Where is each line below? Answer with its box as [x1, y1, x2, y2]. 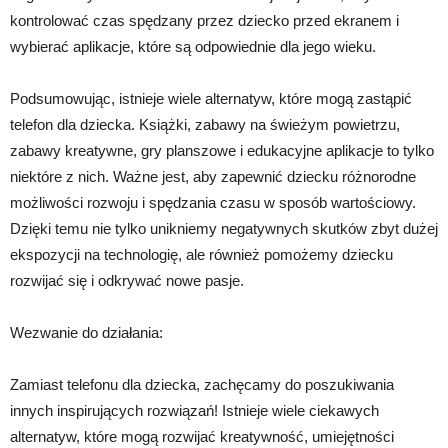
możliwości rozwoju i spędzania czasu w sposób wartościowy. [10, 193, 416, 211]
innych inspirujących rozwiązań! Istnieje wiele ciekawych [10, 401, 379, 419]
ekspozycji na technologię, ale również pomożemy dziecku [10, 245, 393, 263]
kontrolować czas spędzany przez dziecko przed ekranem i [10, 11, 399, 29]
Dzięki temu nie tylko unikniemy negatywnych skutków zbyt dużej [10, 219, 438, 237]
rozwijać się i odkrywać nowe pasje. [10, 271, 244, 289]
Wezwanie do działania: [10, 323, 163, 341]
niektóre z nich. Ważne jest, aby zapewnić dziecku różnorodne [10, 167, 416, 185]
